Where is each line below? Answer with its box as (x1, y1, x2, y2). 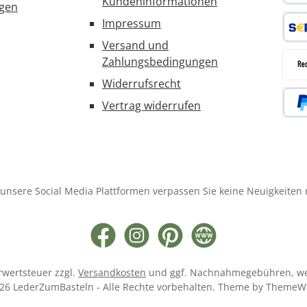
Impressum (102, 16, 161, 32)
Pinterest (154, 235, 195, 249)
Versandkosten (78, 266, 146, 280)
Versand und (102, 38, 169, 53)
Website (188, 235, 225, 249)
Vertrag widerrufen (102, 98, 201, 114)
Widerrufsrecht (102, 76, 181, 92)
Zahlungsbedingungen (102, 54, 218, 70)
